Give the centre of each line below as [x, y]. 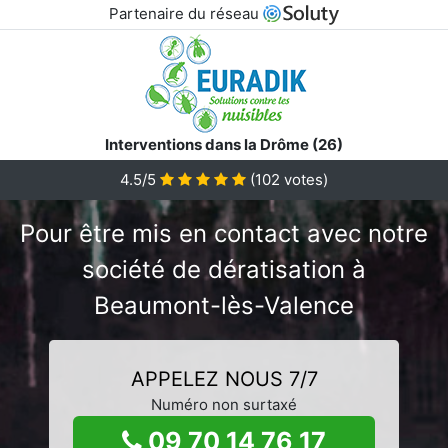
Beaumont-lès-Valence [224, 305]
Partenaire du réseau [185, 13]
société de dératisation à [224, 269]
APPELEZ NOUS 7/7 [224, 378]
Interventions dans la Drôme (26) [224, 144]
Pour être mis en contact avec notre [224, 233]
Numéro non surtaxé [224, 404]
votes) [304, 179]
